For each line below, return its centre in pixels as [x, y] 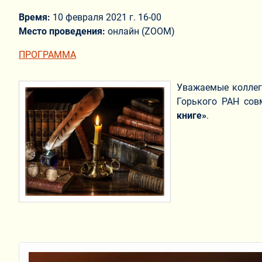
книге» [192, 116]
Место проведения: [63, 32]
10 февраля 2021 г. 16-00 [107, 18]
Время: [36, 18]
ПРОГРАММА [47, 55]
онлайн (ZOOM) [141, 32]
